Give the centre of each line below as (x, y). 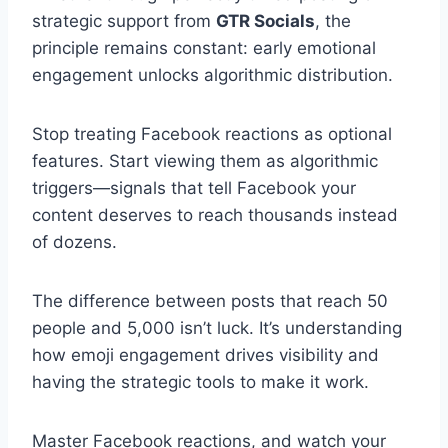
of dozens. (74, 241)
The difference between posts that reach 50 (210, 300)
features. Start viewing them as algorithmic (205, 160)
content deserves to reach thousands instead (215, 214)
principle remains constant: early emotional (204, 47)
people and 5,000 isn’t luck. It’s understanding (217, 327)
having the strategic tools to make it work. (200, 381)
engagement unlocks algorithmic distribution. (212, 74)
